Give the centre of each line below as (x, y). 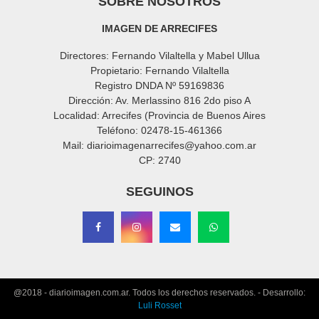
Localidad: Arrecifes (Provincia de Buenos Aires (159, 116)
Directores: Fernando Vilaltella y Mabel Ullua (159, 56)
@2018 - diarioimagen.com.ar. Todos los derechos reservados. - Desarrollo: (159, 293)
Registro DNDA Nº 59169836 (159, 86)
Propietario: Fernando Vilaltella (159, 71)
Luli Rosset (159, 306)
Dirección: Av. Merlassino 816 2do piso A (159, 101)
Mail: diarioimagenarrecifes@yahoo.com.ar (159, 146)
